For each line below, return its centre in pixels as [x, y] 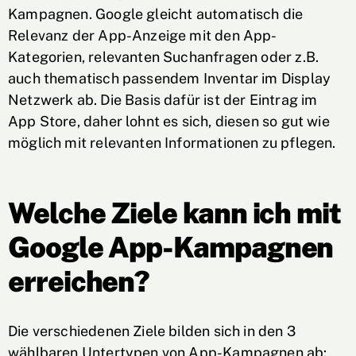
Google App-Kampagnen [171, 247]
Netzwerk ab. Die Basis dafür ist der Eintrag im [163, 100]
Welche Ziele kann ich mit [175, 213]
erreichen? [79, 281]
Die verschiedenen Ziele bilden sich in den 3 [152, 331]
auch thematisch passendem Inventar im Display [170, 78]
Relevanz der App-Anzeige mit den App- [143, 35]
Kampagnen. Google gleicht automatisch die [156, 14]
